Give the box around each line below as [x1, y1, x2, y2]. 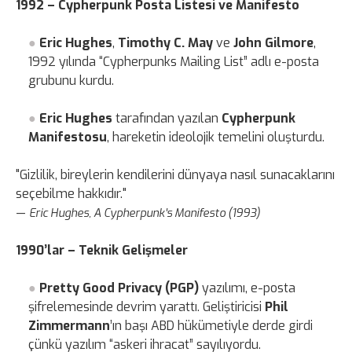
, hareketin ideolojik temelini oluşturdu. [107, 128, 325, 145]
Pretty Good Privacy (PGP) [39, 279, 200, 296]
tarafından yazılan [112, 109, 222, 126]
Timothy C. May [118, 34, 214, 51]
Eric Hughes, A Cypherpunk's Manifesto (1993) [29, 205, 260, 221]
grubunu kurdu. [28, 71, 115, 89]
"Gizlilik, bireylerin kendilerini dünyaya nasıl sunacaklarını [16, 166, 335, 183]
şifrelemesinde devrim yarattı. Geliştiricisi [28, 298, 266, 315]
